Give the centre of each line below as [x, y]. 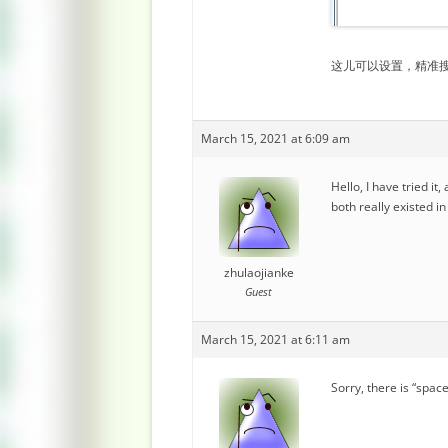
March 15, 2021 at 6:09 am [275, 138]
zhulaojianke [258, 272]
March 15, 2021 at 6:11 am [275, 339]
